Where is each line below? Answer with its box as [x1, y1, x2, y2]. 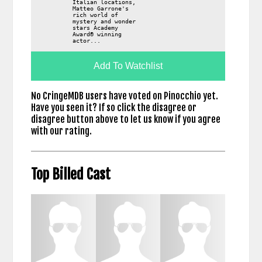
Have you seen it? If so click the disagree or [30, 101, 196, 113]
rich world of [72, 12, 118, 18]
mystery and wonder [72, 18, 136, 25]
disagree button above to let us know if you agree [30, 113, 220, 125]
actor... [72, 37, 101, 44]
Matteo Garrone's [72, 5, 129, 12]
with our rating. [30, 125, 92, 137]
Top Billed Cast [30, 165, 111, 183]
